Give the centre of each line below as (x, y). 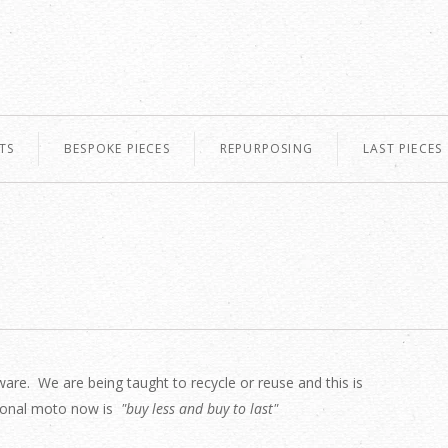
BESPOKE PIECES (117, 148)
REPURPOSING (266, 148)
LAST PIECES (403, 148)
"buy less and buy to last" (199, 408)
